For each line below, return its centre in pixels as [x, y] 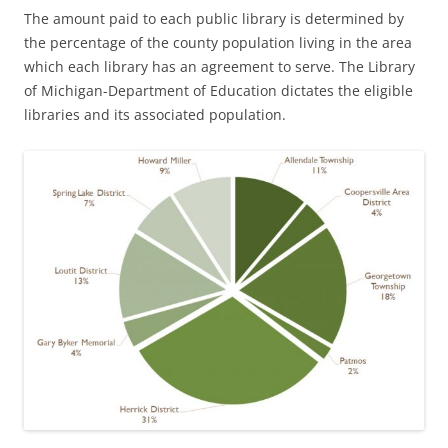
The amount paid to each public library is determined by [214, 19]
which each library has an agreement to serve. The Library [219, 67]
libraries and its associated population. [155, 115]
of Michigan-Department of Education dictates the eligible [218, 91]
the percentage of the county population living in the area [218, 43]
